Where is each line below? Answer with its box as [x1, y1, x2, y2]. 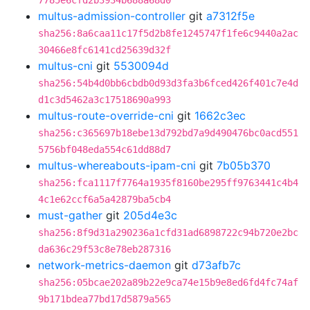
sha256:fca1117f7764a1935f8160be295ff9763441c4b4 [38, 177, 298, 188]
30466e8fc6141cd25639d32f [38, 44, 171, 55]
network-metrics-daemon [38, 258, 171, 272]
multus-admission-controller [38, 9, 185, 23]
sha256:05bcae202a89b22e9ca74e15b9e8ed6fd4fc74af [38, 277, 298, 288]
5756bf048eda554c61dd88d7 [38, 144, 171, 155]
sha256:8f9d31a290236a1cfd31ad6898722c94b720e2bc [38, 227, 298, 238]
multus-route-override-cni [38, 109, 174, 122]
